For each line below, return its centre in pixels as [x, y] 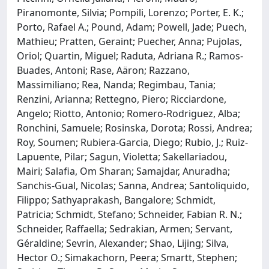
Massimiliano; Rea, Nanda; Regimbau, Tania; [116, 84]
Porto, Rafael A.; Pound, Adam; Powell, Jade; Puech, [132, 27]
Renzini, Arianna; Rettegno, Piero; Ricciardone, [122, 99]
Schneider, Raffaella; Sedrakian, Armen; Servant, [125, 228]
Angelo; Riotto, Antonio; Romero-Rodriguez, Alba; [128, 113]
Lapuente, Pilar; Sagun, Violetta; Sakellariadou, [122, 156]
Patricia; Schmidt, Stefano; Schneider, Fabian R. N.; [129, 214]
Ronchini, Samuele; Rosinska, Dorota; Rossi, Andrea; [134, 128]
